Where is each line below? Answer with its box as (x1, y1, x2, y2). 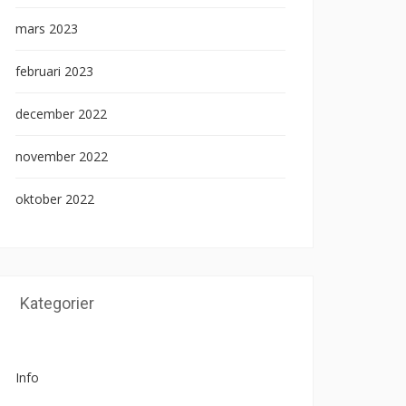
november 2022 (15, 148, 108, 165)
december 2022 (15, 105, 107, 122)
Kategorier (20, 294, 94, 313)
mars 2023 (15, 20, 78, 37)
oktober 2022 (15, 190, 94, 208)
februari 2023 (15, 63, 93, 80)
